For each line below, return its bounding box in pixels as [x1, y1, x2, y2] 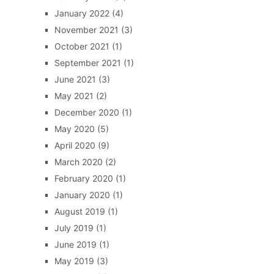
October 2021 [54, 41, 109, 51]
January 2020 [54, 190, 110, 200]
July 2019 [54, 223, 94, 233]
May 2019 [54, 256, 94, 266]
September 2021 [54, 57, 121, 68]
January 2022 [54, 8, 109, 18]
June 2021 [54, 74, 96, 84]
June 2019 [54, 239, 97, 250]
